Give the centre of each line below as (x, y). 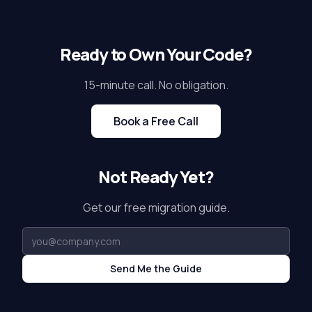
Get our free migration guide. (156, 208)
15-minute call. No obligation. (156, 85)
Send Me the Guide (156, 268)
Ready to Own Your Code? (156, 54)
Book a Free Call (156, 121)
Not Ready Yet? (156, 177)
